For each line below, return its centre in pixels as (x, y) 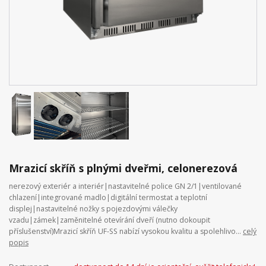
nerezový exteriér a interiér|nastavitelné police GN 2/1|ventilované (125, 186)
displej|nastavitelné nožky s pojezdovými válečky (93, 209)
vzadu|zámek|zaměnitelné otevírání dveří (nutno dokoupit (110, 220)
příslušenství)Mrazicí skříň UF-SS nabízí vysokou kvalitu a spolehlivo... (126, 232)
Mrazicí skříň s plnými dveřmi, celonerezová (123, 168)
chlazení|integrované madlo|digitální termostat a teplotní (108, 198)
